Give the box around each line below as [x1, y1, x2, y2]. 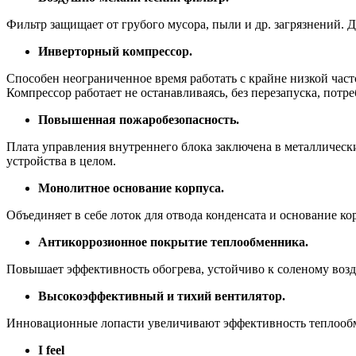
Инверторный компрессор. [38, 44, 192, 58]
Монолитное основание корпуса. [38, 180, 224, 195]
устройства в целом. [6, 153, 116, 168]
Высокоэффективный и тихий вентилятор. [38, 288, 285, 303]
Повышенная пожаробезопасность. [38, 112, 239, 126]
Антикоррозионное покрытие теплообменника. [38, 234, 308, 249]
